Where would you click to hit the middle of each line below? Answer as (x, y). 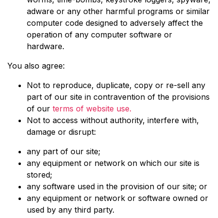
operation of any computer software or (100, 35)
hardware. (45, 46)
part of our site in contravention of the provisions (118, 97)
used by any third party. (71, 210)
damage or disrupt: (61, 132)
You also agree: (36, 66)
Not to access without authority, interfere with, (113, 120)
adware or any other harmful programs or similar (118, 11)
